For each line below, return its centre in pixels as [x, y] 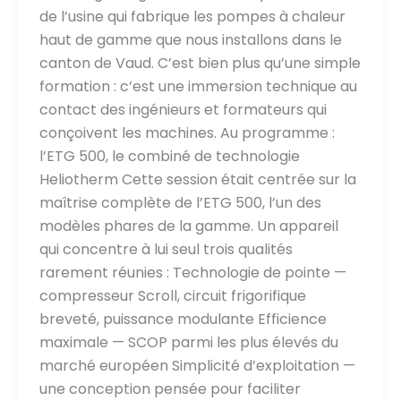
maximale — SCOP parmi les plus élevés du [188, 342]
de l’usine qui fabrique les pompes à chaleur [192, 16]
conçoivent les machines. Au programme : [187, 132]
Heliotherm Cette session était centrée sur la [197, 179]
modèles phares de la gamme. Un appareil [188, 226]
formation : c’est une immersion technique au [198, 86]
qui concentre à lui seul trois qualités [166, 249]
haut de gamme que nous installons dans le [190, 39]
